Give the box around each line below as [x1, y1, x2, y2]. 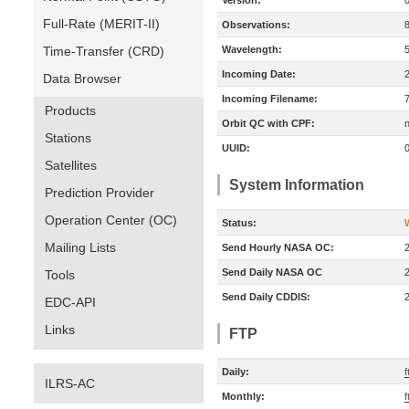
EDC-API [45, 295, 96, 309]
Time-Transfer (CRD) [43, 44, 164, 58]
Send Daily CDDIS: [222, 291, 310, 302]
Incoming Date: [222, 68, 296, 79]
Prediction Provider [45, 185, 154, 200]
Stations [45, 131, 91, 145]
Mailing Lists [45, 240, 116, 255]
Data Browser [43, 71, 121, 86]
